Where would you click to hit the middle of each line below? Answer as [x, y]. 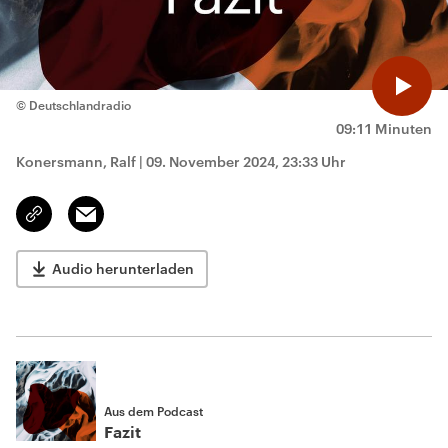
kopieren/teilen [81, 223]
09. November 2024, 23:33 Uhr [246, 161]
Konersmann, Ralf [76, 161]
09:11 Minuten [384, 128]
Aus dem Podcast [153, 411]
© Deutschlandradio [73, 105]
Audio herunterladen [123, 268]
